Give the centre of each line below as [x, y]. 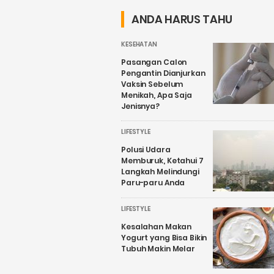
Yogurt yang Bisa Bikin [164, 237]
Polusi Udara [146, 149]
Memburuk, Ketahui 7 [162, 160]
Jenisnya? [140, 106]
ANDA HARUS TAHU [182, 19]
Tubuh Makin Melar [158, 248]
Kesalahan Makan [157, 226]
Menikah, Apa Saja [157, 95]
